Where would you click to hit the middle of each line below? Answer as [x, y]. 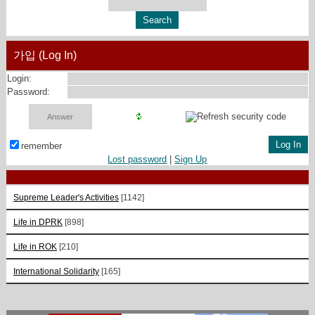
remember [41, 146]
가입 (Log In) [45, 54]
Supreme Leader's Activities [66, 197]
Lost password [137, 159]
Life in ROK [35, 246]
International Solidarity [56, 271]
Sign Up [191, 159]
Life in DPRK [38, 221]
